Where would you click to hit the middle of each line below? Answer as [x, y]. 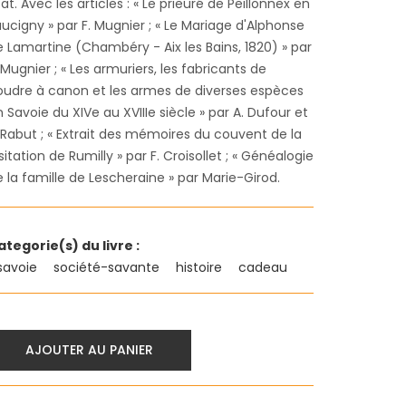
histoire [201, 267]
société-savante [108, 267]
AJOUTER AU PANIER [89, 350]
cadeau [265, 267]
